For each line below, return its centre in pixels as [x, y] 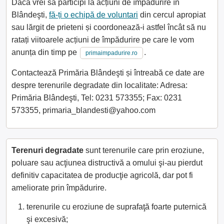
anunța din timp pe [45, 52]
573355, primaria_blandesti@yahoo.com [83, 110]
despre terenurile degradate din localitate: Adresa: [99, 85]
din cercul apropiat [172, 14]
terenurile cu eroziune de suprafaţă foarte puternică [116, 206]
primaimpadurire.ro [111, 53]
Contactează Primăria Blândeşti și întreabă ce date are [108, 72]
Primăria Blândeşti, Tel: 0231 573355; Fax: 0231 [97, 97]
